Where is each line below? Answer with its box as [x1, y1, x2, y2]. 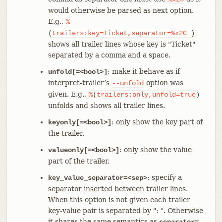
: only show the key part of [111, 117, 203, 126]
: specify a [147, 173, 182, 181]
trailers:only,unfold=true [96, 90, 196, 99]
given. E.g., [48, 90, 88, 98]
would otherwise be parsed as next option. [48, 6, 194, 14]
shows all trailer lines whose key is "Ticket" [48, 40, 195, 48]
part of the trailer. [48, 157, 110, 165]
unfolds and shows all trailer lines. [48, 101, 165, 110]
